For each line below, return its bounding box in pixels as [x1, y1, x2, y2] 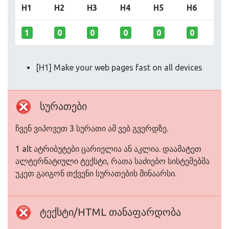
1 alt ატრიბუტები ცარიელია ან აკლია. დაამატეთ [15, 144, 201, 153]
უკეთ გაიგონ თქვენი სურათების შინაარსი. [15, 169, 176, 178]
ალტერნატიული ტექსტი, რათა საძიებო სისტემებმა [15, 156, 210, 166]
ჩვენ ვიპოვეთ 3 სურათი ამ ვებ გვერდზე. [15, 124, 168, 133]
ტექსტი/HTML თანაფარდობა [40, 206, 181, 218]
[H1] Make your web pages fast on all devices [36, 63, 202, 72]
